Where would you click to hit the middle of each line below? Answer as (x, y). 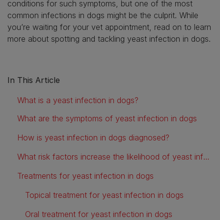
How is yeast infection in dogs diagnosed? (93, 137)
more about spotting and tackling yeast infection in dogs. (109, 39)
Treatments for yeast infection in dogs (85, 176)
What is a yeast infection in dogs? (78, 100)
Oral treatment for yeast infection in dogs (99, 214)
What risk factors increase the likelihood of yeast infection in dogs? (206, 156)
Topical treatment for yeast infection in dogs (104, 195)
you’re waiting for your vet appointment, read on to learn (109, 27)
